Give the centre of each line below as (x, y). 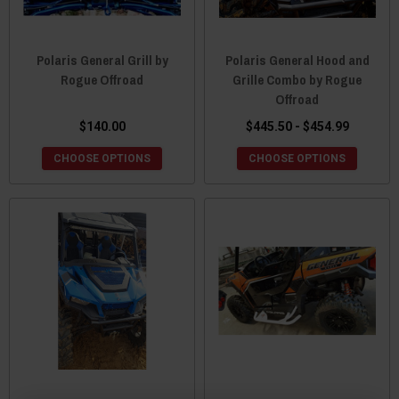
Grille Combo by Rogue (297, 80)
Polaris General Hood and (297, 60)
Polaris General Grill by (102, 60)
